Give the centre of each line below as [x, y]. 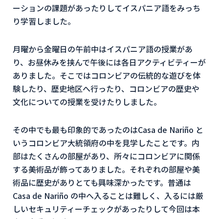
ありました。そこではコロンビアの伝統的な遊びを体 [107, 75]
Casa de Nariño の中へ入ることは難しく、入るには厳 [108, 196]
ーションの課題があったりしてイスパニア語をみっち [107, 8]
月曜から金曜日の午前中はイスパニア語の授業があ [103, 49]
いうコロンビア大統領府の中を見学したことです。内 [106, 143]
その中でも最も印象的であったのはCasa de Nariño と [108, 130]
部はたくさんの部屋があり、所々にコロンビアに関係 [106, 156]
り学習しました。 [44, 21]
